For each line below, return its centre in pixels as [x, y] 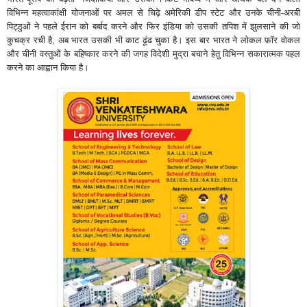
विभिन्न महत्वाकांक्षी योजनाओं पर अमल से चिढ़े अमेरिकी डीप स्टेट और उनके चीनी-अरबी [153, 12]
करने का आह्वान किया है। [48, 67]
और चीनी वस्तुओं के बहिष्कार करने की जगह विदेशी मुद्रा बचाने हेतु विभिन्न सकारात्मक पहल [153, 53]
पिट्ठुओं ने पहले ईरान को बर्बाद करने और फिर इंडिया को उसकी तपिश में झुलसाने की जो [153, 26]
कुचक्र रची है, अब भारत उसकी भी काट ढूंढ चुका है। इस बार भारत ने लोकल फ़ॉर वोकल [153, 40]
